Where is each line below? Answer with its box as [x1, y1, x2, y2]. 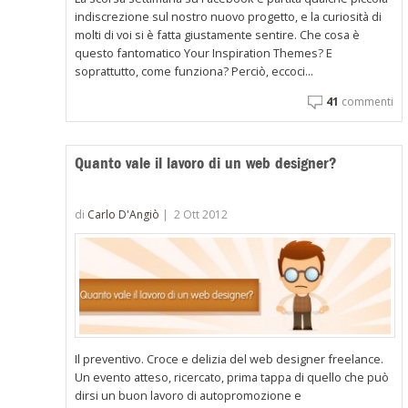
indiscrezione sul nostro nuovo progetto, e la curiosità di [75, 8, 382, 25]
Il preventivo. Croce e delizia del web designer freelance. [75, 350, 384, 367]
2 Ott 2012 [174, 207, 229, 223]
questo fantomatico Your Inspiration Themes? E [75, 45, 333, 62]
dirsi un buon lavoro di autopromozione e [75, 386, 302, 403]
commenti [338, 93, 393, 109]
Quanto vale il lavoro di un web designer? [75, 153, 338, 174]
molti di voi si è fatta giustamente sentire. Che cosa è [75, 26, 361, 44]
